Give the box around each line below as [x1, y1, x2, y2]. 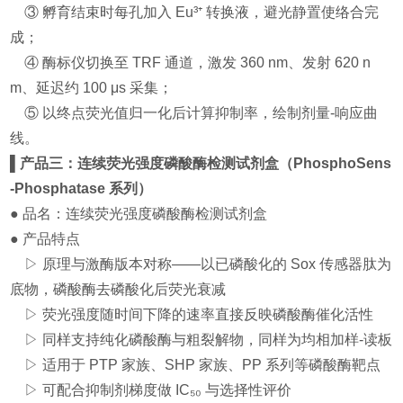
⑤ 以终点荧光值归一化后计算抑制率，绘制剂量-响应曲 [10, 105, 379, 121]
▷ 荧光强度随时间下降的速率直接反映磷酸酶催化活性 [10, 307, 374, 323]
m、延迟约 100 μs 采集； [10, 80, 174, 96]
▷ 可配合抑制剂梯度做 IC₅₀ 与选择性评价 [10, 382, 292, 399]
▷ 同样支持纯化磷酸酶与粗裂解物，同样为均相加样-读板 [10, 332, 393, 348]
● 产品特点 [10, 231, 81, 247]
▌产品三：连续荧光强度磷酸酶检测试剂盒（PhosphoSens [10, 156, 392, 172]
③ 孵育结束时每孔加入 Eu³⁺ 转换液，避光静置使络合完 [10, 4, 380, 21]
